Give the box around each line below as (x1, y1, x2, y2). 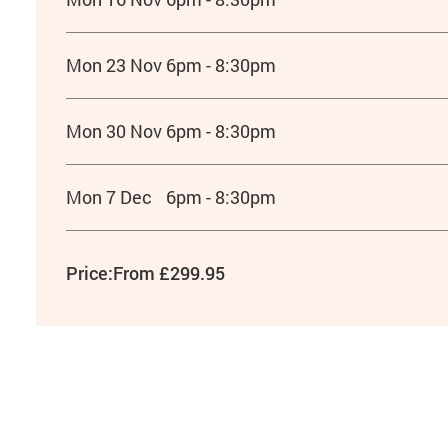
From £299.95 (112, 260, 225, 285)
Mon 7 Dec (65, 185, 152, 209)
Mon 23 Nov (65, 53, 162, 77)
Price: (65, 260, 113, 285)
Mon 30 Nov (65, 119, 162, 143)
